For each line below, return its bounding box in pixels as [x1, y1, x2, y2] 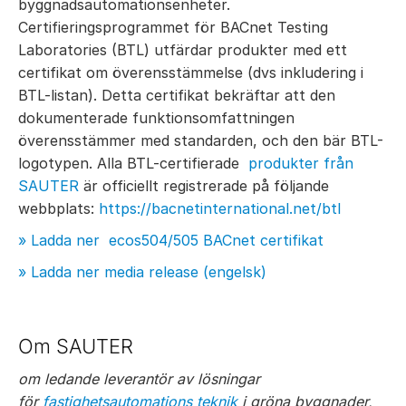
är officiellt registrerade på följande [79, 177, 329, 195]
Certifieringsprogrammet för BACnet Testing [18, 18, 328, 36]
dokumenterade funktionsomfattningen [18, 109, 295, 127]
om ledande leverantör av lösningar [18, 370, 260, 388]
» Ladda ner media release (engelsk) [18, 263, 266, 281]
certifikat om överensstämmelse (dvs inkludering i [18, 63, 363, 82]
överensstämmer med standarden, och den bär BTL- [18, 131, 383, 150]
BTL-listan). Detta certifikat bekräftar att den [18, 86, 335, 104]
